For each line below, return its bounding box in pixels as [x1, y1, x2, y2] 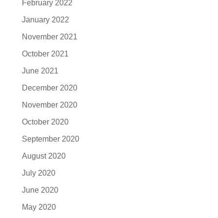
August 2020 [21, 152, 66, 160]
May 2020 [21, 203, 56, 211]
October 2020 [21, 118, 69, 126]
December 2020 [21, 84, 77, 92]
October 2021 [21, 50, 69, 58]
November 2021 [21, 33, 77, 41]
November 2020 [21, 101, 77, 109]
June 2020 [21, 186, 58, 194]
